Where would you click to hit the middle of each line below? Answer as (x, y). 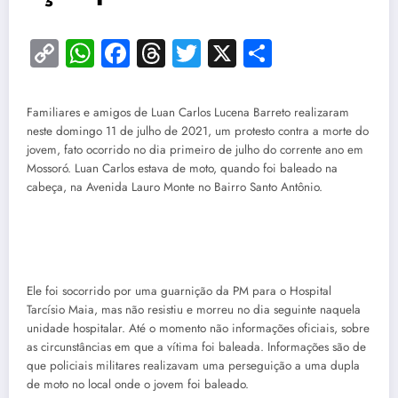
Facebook (186, 54)
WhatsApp (157, 54)
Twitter (239, 54)
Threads (212, 54)
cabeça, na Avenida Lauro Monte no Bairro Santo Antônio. (175, 187)
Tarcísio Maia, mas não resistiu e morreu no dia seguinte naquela (194, 309)
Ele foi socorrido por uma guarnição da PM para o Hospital (179, 291)
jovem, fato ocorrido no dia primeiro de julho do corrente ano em (195, 150)
